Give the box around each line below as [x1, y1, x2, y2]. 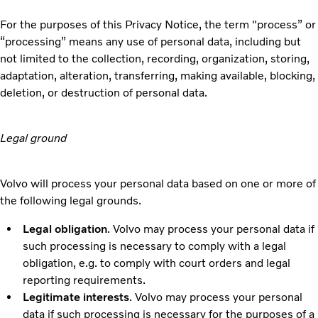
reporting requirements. [23, 273, 146, 287]
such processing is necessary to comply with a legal [23, 238, 286, 253]
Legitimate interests [22, 290, 129, 304]
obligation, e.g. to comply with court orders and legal [23, 256, 290, 270]
